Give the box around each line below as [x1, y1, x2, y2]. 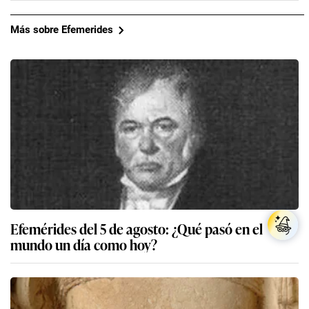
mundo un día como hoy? [10, 233, 157, 255]
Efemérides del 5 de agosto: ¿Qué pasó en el [10, 217, 263, 239]
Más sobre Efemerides [10, 23, 113, 37]
